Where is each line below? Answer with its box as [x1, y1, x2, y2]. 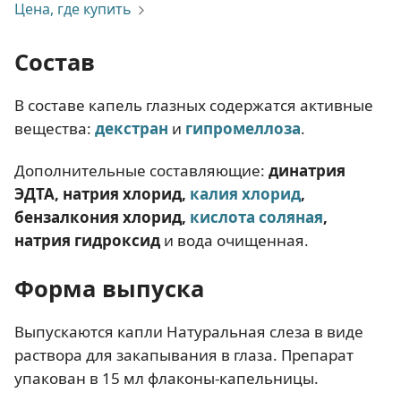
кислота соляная [190, 207, 323, 228]
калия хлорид [190, 183, 301, 205]
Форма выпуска [14, 273, 204, 304]
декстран [95, 118, 168, 139]
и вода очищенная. [160, 230, 309, 252]
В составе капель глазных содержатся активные [14, 95, 373, 115]
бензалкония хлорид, [14, 207, 190, 228]
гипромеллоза [185, 118, 301, 139]
